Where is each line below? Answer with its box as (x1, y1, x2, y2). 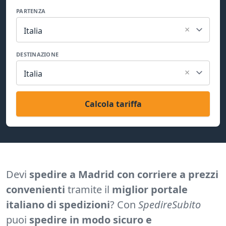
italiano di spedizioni (6, 198, 110, 212)
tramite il (65, 183, 112, 197)
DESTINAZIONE (16, 50, 59, 58)
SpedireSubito (138, 198, 201, 212)
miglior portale (112, 183, 188, 197)
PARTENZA (16, 7, 46, 15)
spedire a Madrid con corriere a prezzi (29, 167, 218, 182)
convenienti (6, 183, 65, 197)
